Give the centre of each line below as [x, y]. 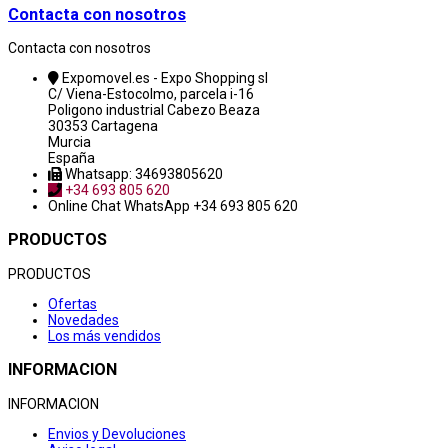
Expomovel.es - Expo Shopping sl [165, 78]
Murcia [69, 142]
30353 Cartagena [103, 126]
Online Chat [86, 206]
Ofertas [72, 303]
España [71, 158]
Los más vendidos [104, 335]
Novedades [83, 319]
